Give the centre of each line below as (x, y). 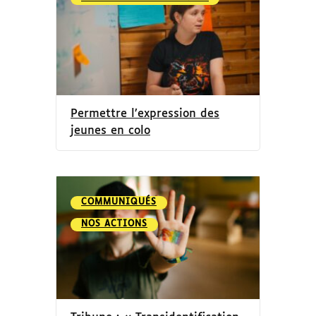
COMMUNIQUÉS (119, 202)
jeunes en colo (110, 130)
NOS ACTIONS (114, 224)
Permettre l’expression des (145, 114)
